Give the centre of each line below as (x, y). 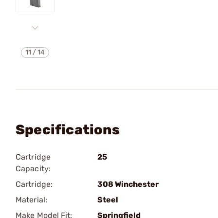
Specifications (68, 130)
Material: (31, 200)
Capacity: (33, 169)
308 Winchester (128, 184)
